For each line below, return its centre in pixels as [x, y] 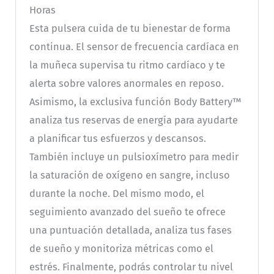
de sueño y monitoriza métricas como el [121, 248]
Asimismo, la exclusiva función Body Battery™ [135, 102]
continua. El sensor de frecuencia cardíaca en [134, 46]
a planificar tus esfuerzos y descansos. [117, 138]
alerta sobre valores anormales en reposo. [126, 83]
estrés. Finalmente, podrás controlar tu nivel [131, 267]
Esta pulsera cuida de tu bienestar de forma [130, 28]
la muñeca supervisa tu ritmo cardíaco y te [127, 65]
